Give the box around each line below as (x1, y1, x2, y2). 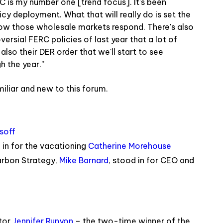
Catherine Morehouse (88, 140, 171, 151)
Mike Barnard (59, 155, 109, 165)
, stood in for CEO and (109, 155, 194, 165)
